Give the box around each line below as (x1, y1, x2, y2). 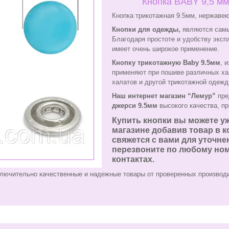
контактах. (112, 155, 154, 164)
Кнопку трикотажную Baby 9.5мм (112, 59, 220, 67)
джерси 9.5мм (112, 102, 157, 110)
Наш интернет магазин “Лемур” (112, 92, 216, 100)
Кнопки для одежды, (112, 26, 180, 34)
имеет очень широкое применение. (112, 45, 219, 53)
